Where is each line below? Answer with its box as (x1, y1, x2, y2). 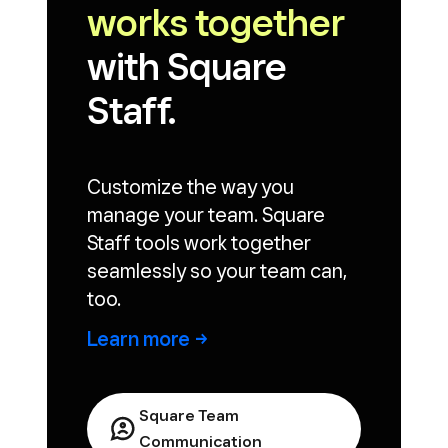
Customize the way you (87, 175, 294, 199)
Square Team (139, 405, 239, 425)
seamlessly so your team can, (87, 259, 347, 283)
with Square (87, 44, 287, 89)
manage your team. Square (87, 203, 325, 227)
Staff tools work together (87, 231, 311, 255)
